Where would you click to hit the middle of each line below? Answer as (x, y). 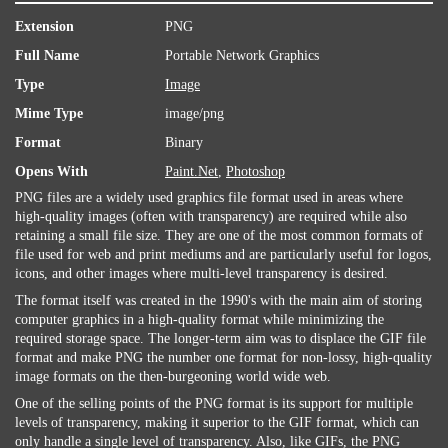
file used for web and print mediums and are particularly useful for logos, (223, 254)
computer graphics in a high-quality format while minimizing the (199, 319)
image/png (194, 113)
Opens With (51, 171)
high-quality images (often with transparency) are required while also (211, 216)
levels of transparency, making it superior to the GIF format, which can (217, 422)
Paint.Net (191, 171)
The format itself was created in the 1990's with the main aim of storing (218, 300)
